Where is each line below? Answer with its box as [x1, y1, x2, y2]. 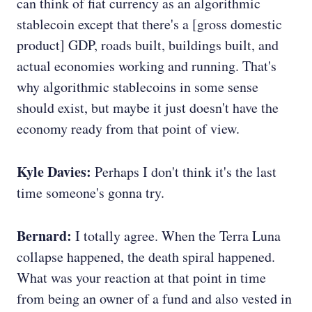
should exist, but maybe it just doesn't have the [17, 98, 279, 118]
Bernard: [17, 226, 72, 247]
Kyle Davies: [17, 162, 91, 182]
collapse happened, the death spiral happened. [17, 247, 275, 267]
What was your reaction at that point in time [17, 268, 266, 288]
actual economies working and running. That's [17, 56, 276, 76]
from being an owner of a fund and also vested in [17, 289, 292, 309]
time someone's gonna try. [17, 183, 164, 203]
